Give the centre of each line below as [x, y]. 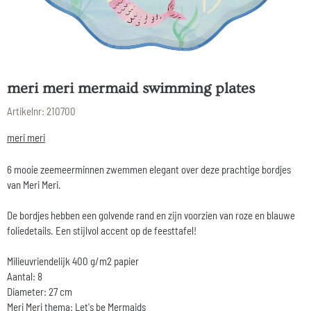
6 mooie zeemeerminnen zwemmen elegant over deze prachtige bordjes [149, 169]
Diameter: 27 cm [40, 291]
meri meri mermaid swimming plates [131, 88]
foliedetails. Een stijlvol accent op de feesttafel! [102, 230]
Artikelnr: [26, 111]
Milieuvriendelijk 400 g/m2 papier [73, 261]
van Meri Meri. [34, 184]
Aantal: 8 [25, 276]
